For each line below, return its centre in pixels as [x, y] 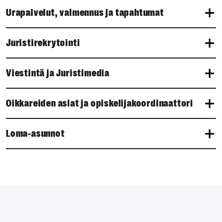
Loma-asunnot [35, 134]
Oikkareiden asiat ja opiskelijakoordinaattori [100, 103]
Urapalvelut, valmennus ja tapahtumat [85, 13]
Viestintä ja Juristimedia [58, 73]
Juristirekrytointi [43, 43]
